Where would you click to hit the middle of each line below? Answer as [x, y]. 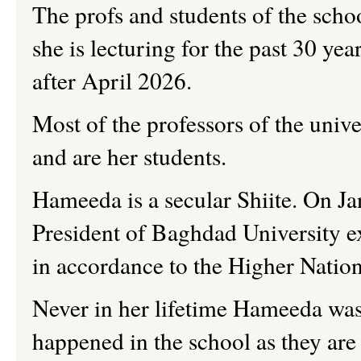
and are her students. [129, 156]
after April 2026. [112, 80]
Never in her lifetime [133, 307]
